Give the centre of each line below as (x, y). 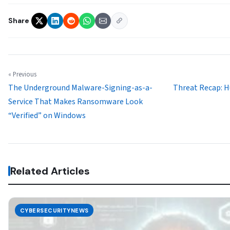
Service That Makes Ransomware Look (75, 102)
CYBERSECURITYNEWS (54, 210)
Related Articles (50, 171)
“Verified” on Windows (47, 116)
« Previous (22, 75)
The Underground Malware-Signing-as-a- (80, 88)
